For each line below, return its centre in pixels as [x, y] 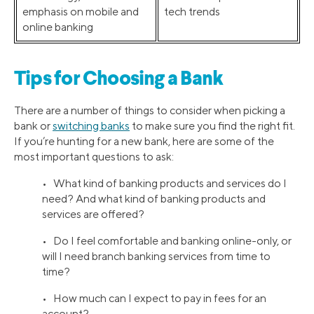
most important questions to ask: [94, 157]
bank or [33, 126]
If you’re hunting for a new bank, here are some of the [144, 142]
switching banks [91, 126]
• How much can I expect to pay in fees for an [154, 299]
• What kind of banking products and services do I [164, 184]
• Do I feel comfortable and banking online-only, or [167, 241]
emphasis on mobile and [81, 12]
